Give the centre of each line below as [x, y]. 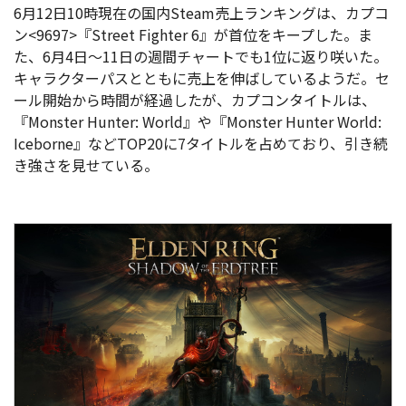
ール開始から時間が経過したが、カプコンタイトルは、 [195, 100]
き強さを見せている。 [86, 165]
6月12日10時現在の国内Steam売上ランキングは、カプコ [201, 13]
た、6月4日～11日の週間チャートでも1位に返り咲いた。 [201, 57]
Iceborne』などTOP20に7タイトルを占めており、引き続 [201, 144]
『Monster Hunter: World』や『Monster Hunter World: [198, 122]
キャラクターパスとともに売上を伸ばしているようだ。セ [202, 78]
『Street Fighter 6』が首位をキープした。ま [225, 35]
